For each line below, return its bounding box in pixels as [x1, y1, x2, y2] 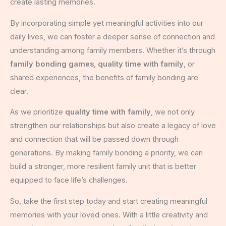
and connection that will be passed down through [10, 135, 179, 144]
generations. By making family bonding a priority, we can [10, 148, 203, 158]
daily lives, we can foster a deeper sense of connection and [10, 32, 215, 41]
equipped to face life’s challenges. [10, 176, 128, 185]
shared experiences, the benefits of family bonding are [10, 73, 198, 82]
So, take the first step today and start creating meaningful [10, 196, 207, 206]
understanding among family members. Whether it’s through [10, 45, 215, 55]
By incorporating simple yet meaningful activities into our [10, 18, 203, 28]
